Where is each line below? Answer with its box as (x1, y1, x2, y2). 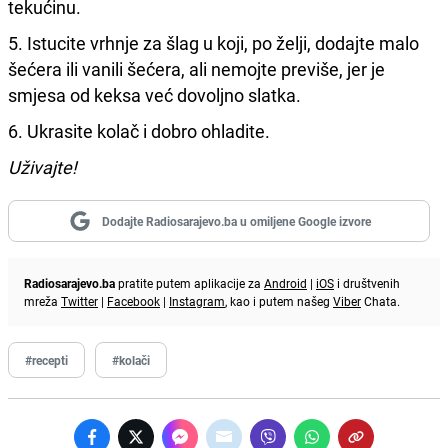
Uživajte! (8, 154, 77, 179)
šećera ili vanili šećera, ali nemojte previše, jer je (8, 56, 385, 81)
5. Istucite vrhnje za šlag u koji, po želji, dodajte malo (8, 30, 419, 55)
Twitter (61, 292, 98, 309)
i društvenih (334, 274, 400, 291)
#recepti (25, 351, 68, 368)
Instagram (169, 292, 225, 309)
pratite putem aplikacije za (115, 274, 264, 291)
